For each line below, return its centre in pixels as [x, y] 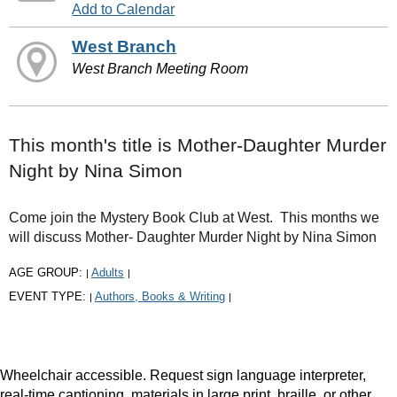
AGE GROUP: [47, 272]
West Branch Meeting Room [160, 68]
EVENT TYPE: [49, 296]
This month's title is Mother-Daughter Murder [198, 144]
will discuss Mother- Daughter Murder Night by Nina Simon [193, 237]
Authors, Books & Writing [160, 296]
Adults [108, 272]
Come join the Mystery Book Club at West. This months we [194, 217]
